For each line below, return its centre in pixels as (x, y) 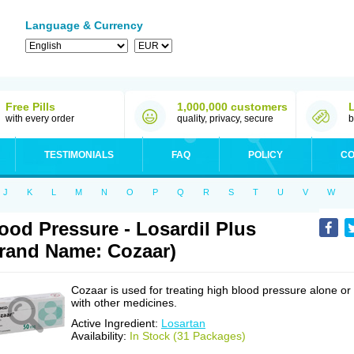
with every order (40, 119)
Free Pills (30, 107)
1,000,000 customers (232, 107)
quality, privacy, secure (225, 119)
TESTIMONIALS (79, 155)
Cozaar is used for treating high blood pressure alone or (211, 290)
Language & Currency (84, 25)
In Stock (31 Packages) (188, 336)
